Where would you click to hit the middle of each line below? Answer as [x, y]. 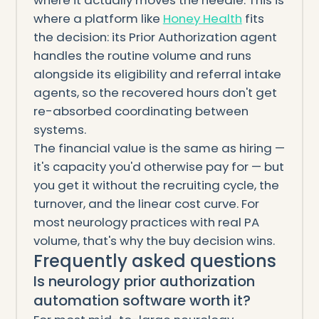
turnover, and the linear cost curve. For [146, 204]
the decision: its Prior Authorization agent [155, 37]
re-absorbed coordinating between [141, 111]
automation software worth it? [142, 301]
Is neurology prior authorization [144, 282]
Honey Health [202, 19]
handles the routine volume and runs [142, 56]
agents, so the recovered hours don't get [155, 93]
